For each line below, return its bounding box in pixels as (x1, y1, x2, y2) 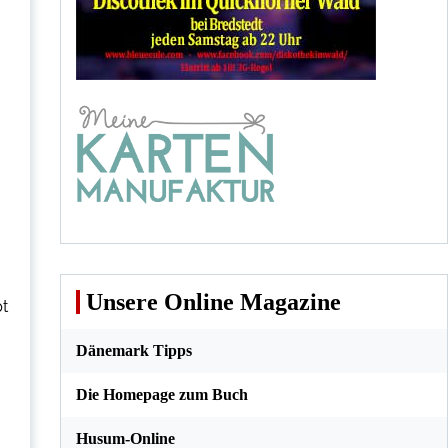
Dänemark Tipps (75, 342, 192, 359)
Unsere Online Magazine (85, 289, 341, 315)
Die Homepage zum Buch (75, 386, 248, 403)
